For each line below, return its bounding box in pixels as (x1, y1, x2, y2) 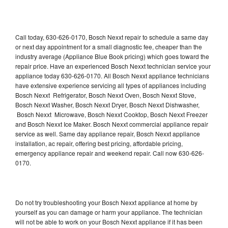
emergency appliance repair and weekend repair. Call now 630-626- (15, 148, 204, 157)
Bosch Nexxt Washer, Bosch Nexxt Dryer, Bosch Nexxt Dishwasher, (15, 100, 199, 109)
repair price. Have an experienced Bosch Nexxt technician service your (15, 61, 211, 70)
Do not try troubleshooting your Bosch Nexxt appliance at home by (15, 197, 197, 207)
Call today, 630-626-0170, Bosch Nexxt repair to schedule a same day (15, 32, 208, 41)
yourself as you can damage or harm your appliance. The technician (15, 207, 203, 216)
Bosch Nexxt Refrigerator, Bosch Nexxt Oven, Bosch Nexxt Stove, (15, 90, 196, 99)
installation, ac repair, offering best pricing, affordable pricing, (15, 138, 183, 148)
